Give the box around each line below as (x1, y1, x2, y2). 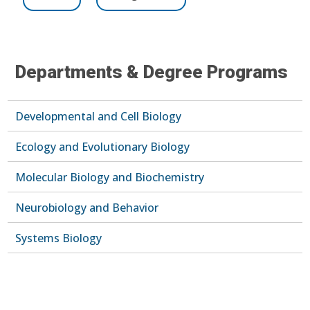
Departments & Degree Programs (15, 62, 289, 83)
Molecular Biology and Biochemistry (15, 170, 205, 185)
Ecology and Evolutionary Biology (15, 139, 190, 155)
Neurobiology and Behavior (15, 200, 159, 216)
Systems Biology (15, 230, 102, 246)
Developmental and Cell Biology (15, 109, 182, 125)
